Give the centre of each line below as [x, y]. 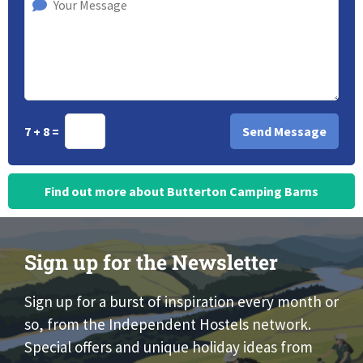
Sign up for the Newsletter [151, 262]
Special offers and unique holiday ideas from [169, 346]
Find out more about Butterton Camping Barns [181, 191]
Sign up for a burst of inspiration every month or [181, 301]
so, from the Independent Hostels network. [168, 324]
